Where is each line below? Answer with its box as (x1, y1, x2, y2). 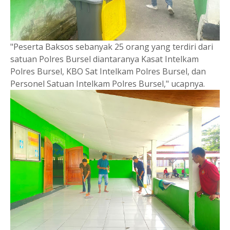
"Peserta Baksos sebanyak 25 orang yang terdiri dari (10, 41, 213, 52)
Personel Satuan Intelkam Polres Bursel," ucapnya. (10, 78, 205, 89)
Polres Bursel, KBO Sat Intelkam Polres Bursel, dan (10, 65, 206, 77)
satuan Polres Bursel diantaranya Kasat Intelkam (10, 53, 199, 65)
